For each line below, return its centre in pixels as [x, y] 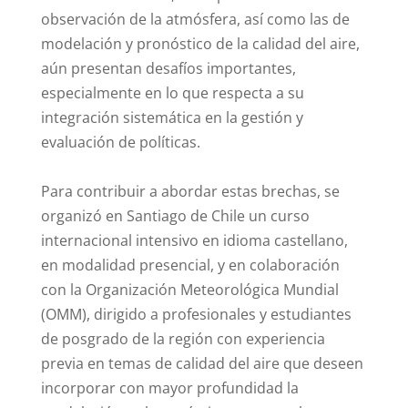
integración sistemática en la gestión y [172, 118]
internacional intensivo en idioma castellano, [194, 241]
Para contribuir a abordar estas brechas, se [190, 192]
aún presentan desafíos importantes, [168, 69]
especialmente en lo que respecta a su [172, 93]
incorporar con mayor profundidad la [169, 388]
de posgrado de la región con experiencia [183, 339]
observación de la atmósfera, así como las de [195, 20]
